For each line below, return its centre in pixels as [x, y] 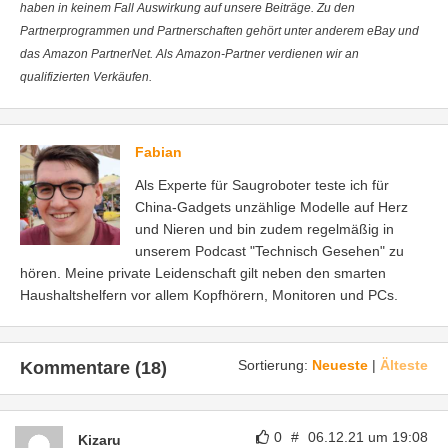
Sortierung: [275, 365]
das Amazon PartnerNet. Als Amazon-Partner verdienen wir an [189, 54]
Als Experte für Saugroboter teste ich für [262, 185]
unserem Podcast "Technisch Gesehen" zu [269, 251]
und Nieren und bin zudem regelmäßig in [264, 229]
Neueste [340, 365]
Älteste [404, 365]
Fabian [158, 152]
